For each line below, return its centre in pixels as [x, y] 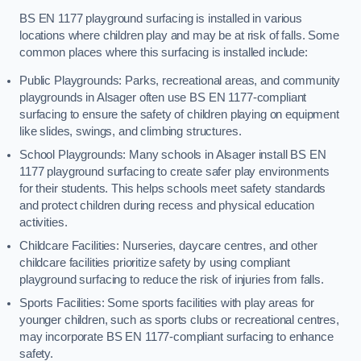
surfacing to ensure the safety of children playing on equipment [179, 115]
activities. [44, 223]
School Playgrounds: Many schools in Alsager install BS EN [173, 155]
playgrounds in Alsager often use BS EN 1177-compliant [163, 98]
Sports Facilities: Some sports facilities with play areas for [167, 303]
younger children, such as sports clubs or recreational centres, [179, 320]
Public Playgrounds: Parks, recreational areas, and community [180, 81]
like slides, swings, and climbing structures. [131, 132]
